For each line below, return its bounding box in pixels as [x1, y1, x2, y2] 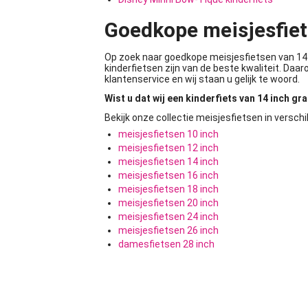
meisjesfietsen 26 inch [118, 225, 219, 236]
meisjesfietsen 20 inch [118, 197, 219, 208]
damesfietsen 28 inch [118, 239, 214, 250]
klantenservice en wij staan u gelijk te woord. [104, 74, 302, 85]
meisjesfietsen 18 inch [118, 184, 219, 195]
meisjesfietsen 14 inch [118, 156, 219, 167]
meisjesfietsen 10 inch [118, 129, 219, 140]
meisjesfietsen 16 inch [118, 170, 219, 181]
